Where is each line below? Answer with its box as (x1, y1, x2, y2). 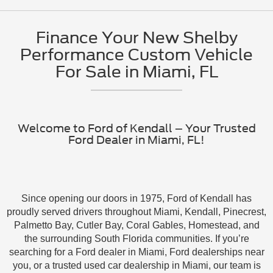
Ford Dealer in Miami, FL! (68, 133, 205, 147)
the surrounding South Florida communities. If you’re (24, 233, 249, 244)
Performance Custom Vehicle (20, 45, 253, 65)
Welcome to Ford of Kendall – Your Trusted (17, 122, 256, 135)
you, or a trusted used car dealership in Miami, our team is (12, 260, 261, 271)
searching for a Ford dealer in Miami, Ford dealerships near (9, 247, 264, 258)
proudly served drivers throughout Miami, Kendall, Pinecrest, (7, 207, 266, 218)
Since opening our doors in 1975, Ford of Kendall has (21, 193, 252, 204)
